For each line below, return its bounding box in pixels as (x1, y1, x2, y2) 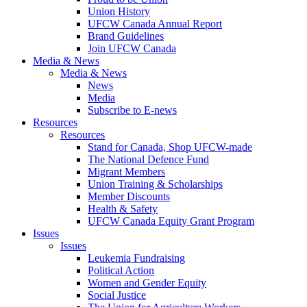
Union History (88, 5, 150, 17)
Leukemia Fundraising (88, 251, 185, 264)
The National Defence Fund (88, 153, 209, 165)
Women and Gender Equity (88, 276, 206, 288)
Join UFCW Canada (88, 42, 176, 54)
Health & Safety (88, 202, 158, 214)
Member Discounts (88, 190, 170, 202)
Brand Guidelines (88, 29, 164, 42)
